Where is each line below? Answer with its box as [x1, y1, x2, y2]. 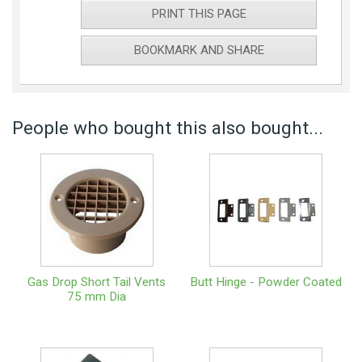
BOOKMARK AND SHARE [133, 43, 264, 58]
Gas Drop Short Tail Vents [27, 275, 166, 290]
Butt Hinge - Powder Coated [189, 275, 342, 290]
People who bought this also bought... [12, 117, 323, 139]
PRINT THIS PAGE [151, 6, 246, 22]
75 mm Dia [67, 289, 126, 305]
